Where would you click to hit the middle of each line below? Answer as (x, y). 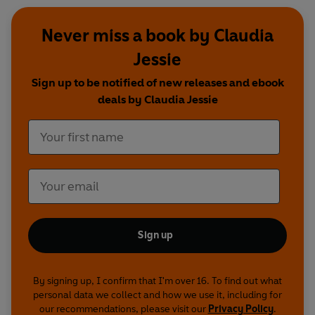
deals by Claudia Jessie (157, 100)
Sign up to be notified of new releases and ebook (157, 83)
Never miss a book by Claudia (157, 36)
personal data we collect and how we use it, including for (157, 295)
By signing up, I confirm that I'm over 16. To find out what (157, 281)
